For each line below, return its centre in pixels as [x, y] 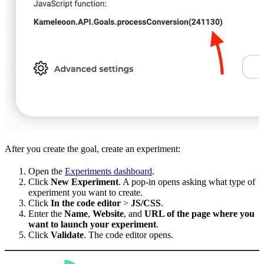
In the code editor [86, 203]
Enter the [46, 214]
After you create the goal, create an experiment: [93, 149]
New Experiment [85, 182]
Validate [67, 235]
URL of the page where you [199, 214]
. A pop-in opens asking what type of [187, 182]
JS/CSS [146, 203]
